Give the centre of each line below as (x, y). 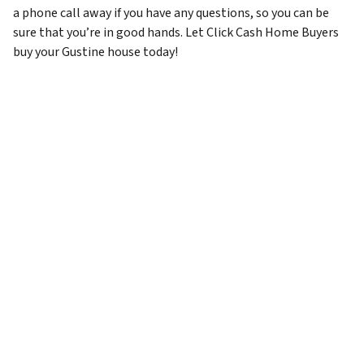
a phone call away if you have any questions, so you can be (171, 13)
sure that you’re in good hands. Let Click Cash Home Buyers (176, 33)
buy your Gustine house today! (95, 52)
